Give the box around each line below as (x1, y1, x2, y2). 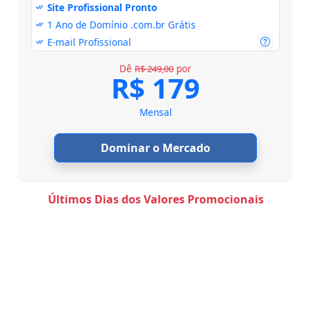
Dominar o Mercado (101, 140, 210, 155)
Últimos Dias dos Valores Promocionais (47, 191, 264, 207)
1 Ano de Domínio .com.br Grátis (44, 17, 196, 31)
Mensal (139, 105, 172, 119)
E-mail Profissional (44, 35, 132, 49)
